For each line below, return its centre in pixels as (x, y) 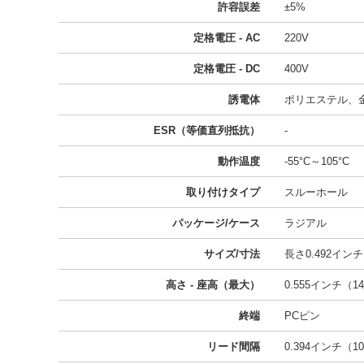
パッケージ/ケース (216, 223)
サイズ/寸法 (232, 254)
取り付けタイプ (223, 192)
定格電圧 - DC (227, 69)
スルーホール (316, 192)
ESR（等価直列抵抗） (207, 130)
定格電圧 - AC (227, 38)
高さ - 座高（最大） (213, 285)
